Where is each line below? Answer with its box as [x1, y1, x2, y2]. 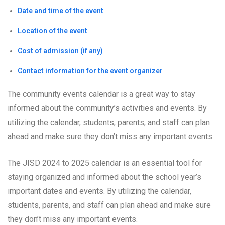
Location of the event [18, 26, 87, 35]
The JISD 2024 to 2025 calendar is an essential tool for [8, 158, 202, 168]
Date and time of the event [18, 6, 103, 15]
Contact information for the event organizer [18, 66, 163, 75]
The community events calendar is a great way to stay [8, 89, 195, 99]
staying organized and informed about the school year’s [8, 172, 201, 182]
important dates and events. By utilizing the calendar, [8, 186, 191, 196]
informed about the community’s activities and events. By [8, 103, 207, 113]
